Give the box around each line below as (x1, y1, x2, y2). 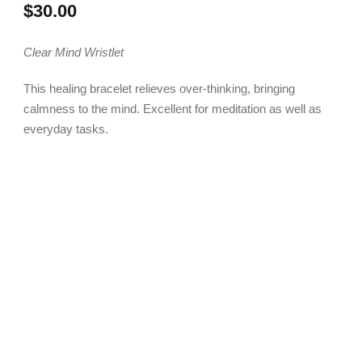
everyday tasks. (23, 122, 108, 137)
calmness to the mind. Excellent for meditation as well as (23, 102, 322, 116)
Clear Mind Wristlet (23, 45, 124, 60)
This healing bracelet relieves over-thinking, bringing (23, 82, 295, 96)
